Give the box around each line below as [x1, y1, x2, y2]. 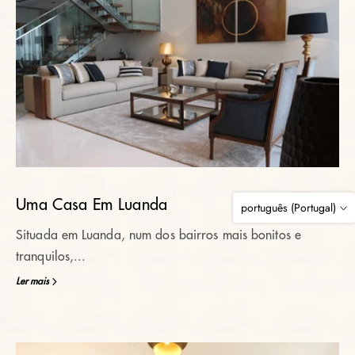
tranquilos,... [16, 250, 86, 263]
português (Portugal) [241, 200, 336, 216]
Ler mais [16, 277, 49, 286]
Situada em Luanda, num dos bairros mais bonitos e [16, 229, 301, 242]
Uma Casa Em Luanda [16, 197, 168, 213]
